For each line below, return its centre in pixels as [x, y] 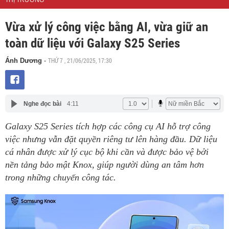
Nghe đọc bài [42, 104]
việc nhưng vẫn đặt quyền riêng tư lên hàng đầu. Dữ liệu [111, 139]
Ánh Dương [24, 61]
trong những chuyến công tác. [61, 178]
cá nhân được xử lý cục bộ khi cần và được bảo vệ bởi [107, 152]
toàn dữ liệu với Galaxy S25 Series [93, 43]
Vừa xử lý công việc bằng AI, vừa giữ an [107, 27]
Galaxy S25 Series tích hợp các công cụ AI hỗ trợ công [108, 127]
